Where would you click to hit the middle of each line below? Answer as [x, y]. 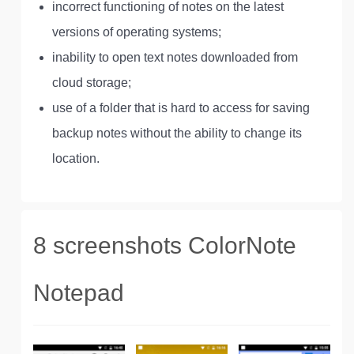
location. [76, 158]
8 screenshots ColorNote [165, 245]
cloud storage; [92, 83]
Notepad [79, 293]
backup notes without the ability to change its [177, 133]
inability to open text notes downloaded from [175, 57]
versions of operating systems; [137, 32]
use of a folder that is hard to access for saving [181, 108]
